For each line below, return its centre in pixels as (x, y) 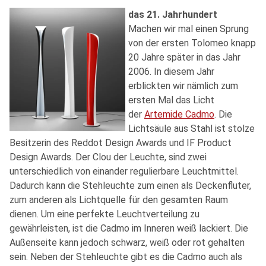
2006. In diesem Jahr (171, 71)
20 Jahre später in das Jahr (184, 57)
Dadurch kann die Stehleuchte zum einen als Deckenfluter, (130, 185)
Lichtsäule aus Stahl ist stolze (191, 128)
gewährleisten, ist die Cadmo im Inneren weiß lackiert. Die (129, 228)
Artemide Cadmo (179, 114)
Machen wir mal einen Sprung (189, 28)
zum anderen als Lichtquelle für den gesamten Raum (119, 199)
